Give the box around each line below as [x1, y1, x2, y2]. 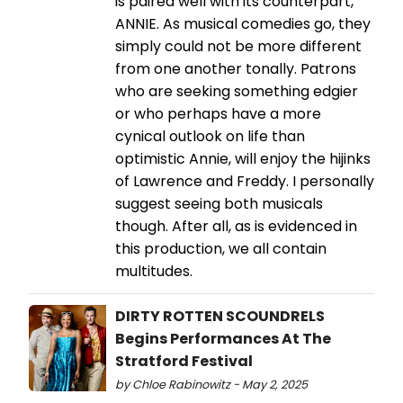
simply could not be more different [115, 36, 362, 58]
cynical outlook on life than [115, 126, 305, 148]
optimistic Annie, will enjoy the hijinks [115, 148, 371, 170]
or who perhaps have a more [115, 103, 321, 125]
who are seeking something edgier [115, 81, 358, 103]
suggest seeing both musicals [115, 193, 323, 215]
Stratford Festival [115, 351, 253, 372]
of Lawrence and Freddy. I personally [115, 171, 374, 193]
